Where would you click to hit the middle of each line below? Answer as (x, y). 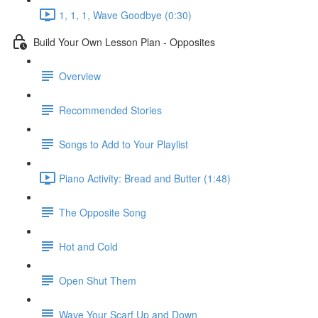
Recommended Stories (110, 110)
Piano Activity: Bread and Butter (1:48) (145, 178)
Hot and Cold (88, 246)
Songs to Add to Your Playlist (124, 144)
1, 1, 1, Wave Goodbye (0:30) (125, 15)
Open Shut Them (98, 280)
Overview (80, 76)
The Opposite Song (103, 212)
